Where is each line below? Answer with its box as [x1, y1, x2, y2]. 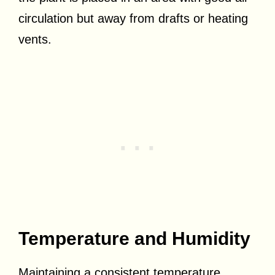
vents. [18, 32, 52, 46]
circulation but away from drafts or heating [18, 11, 248, 25]
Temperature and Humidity [18, 228, 250, 249]
